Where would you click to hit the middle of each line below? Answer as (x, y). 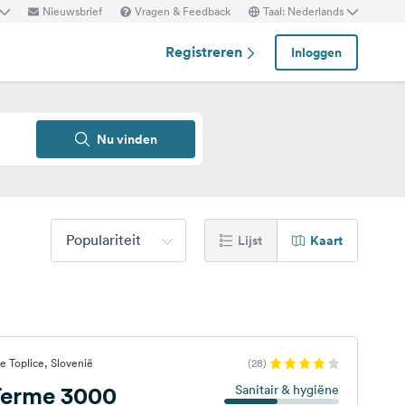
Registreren (206, 52)
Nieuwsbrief (72, 11)
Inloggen (316, 52)
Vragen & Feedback (183, 11)
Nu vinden (127, 139)
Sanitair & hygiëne (287, 390)
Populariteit (104, 240)
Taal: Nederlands (303, 11)
